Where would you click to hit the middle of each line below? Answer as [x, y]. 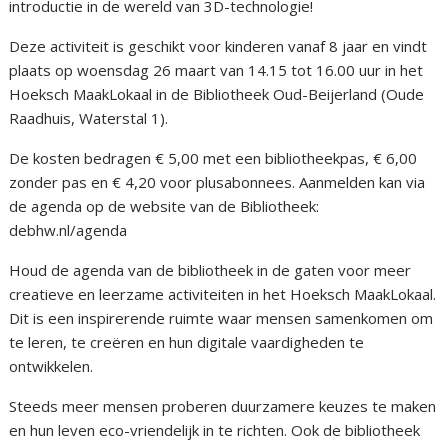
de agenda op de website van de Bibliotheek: [164, 206]
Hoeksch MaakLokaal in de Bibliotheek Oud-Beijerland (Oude [217, 94]
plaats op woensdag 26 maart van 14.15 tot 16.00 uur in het [216, 70]
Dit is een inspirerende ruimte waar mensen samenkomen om [221, 318]
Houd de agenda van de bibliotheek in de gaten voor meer [210, 270]
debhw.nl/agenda [68, 230]
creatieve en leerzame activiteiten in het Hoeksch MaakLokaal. [223, 294]
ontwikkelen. [51, 366]
